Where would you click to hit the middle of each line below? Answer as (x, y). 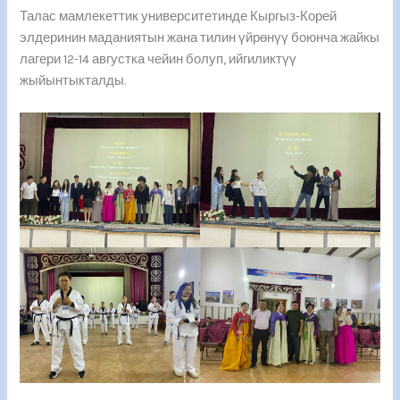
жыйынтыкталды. (73, 80)
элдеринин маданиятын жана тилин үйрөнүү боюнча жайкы (200, 37)
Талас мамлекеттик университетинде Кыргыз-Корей (179, 16)
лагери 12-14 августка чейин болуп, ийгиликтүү (158, 59)
